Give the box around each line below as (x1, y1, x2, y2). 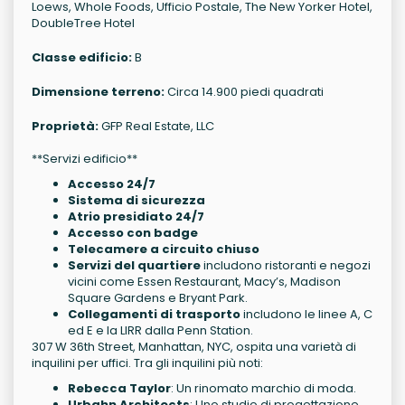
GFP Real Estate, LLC (99, 118, 214, 135)
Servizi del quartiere (68, 257, 201, 274)
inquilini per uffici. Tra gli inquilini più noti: (32, 354, 263, 372)
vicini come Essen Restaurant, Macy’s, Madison (68, 273, 341, 290)
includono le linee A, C (240, 306, 372, 323)
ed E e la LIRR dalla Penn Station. (68, 322, 253, 339)
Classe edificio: (32, 49, 132, 66)
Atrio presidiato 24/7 (68, 208, 204, 225)
